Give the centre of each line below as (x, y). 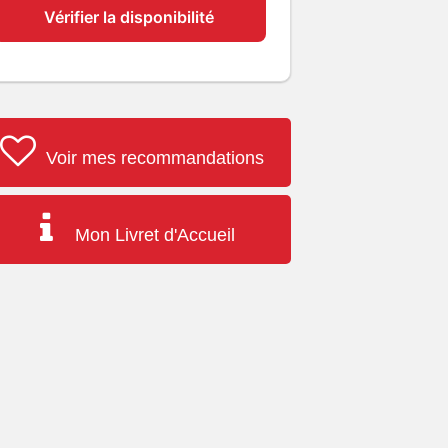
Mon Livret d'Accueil (152, 235)
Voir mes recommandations (152, 158)
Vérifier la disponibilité (129, 17)
